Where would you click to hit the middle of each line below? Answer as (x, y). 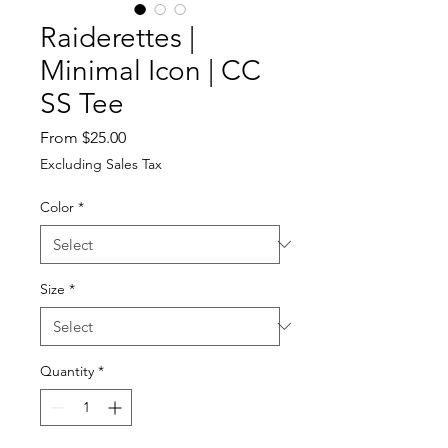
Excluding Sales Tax (101, 163)
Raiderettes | (117, 37)
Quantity (67, 370)
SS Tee (82, 103)
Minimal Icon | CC (150, 70)
